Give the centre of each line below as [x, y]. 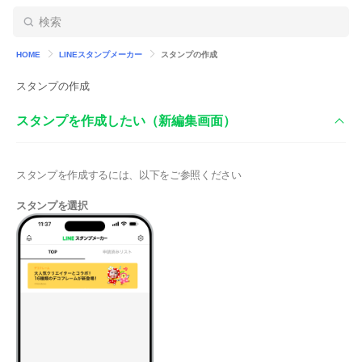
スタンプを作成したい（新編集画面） [126, 121]
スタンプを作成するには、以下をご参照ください [129, 175]
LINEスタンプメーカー [101, 55]
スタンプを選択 [52, 206]
